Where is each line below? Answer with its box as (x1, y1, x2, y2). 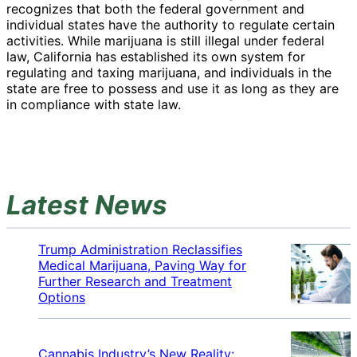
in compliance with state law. (6, 96, 181, 113)
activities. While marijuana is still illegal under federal (6, 33, 324, 49)
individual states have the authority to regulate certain (6, 17, 335, 33)
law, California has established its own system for (6, 49, 305, 65)
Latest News (6, 189, 167, 222)
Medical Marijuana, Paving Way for (38, 257, 246, 274)
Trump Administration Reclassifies (38, 241, 242, 258)
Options (38, 289, 85, 306)
